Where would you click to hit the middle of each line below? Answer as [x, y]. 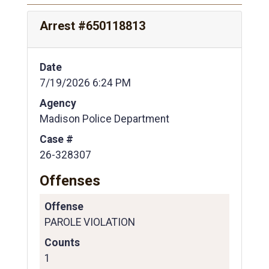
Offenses [70, 180]
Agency [58, 103]
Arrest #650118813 [92, 26]
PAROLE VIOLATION [90, 222]
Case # [56, 139]
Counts [62, 242]
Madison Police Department [104, 119]
